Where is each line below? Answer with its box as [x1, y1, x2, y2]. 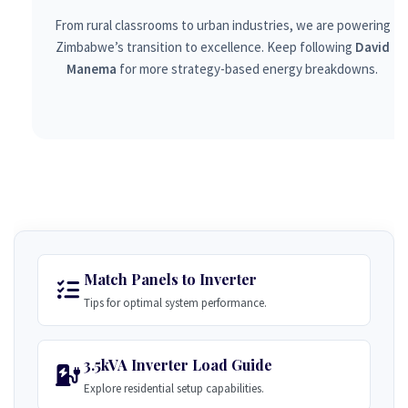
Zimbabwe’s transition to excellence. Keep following [55, 38, 355, 56]
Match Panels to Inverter [84, 270, 257, 289]
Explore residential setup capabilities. [84, 381, 264, 396]
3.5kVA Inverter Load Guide [84, 355, 272, 374]
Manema [66, 60, 117, 77]
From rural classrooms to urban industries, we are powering [54, 16, 391, 34]
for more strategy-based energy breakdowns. [117, 60, 378, 77]
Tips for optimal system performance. [84, 295, 267, 311]
